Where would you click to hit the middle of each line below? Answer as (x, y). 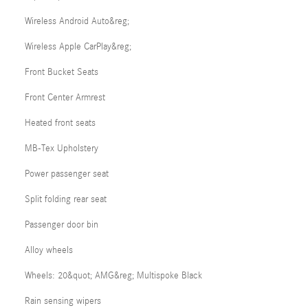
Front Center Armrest (65, 97)
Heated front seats (60, 123)
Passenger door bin (62, 224)
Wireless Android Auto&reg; (77, 21)
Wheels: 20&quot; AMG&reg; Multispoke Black (113, 275)
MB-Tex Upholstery (62, 148)
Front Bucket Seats (62, 72)
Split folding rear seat (66, 199)
